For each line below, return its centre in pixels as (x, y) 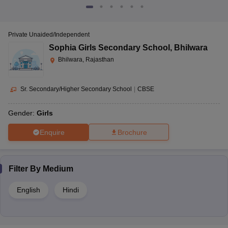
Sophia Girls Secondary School (109, 48)
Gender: (22, 113)
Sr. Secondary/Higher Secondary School (76, 89)
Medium (58, 169)
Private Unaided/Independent (49, 35)
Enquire (52, 132)
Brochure (132, 133)
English (28, 190)
